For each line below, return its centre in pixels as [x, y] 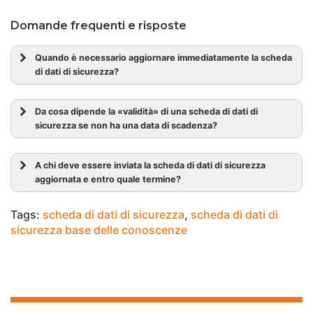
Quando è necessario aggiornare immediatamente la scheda [163, 58]
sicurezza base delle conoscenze [99, 230]
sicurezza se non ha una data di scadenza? [126, 125]
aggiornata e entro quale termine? [108, 179]
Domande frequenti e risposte [99, 26]
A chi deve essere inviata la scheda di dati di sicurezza [150, 165]
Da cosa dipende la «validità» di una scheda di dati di [146, 111]
